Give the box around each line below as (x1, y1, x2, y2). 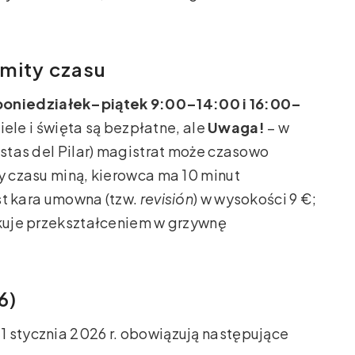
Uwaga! (208, 118, 265, 137)
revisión (139, 189, 194, 208)
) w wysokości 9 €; (193, 189, 317, 208)
